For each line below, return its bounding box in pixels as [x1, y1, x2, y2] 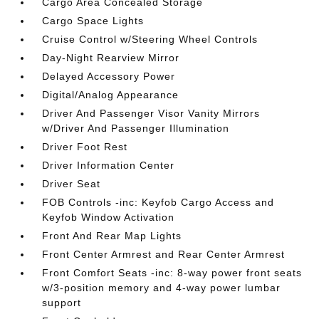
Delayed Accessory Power [42, 70, 176, 82]
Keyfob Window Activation [42, 211, 175, 223]
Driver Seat [42, 178, 101, 189]
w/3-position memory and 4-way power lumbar [42, 282, 281, 293]
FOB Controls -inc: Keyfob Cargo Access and [42, 197, 275, 208]
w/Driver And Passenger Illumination [42, 122, 230, 134]
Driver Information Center [42, 159, 175, 171]
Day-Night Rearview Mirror [42, 52, 180, 63]
